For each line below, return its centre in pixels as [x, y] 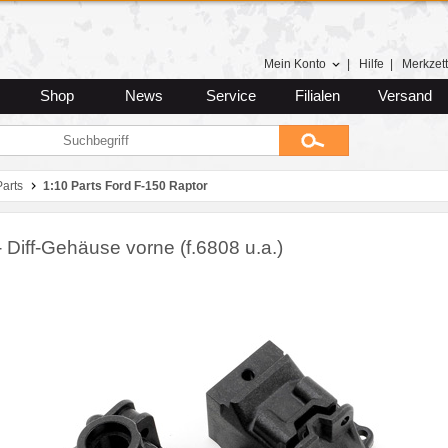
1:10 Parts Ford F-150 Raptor [125, 186]
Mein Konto [295, 64]
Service [230, 96]
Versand [404, 96]
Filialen [317, 96]
